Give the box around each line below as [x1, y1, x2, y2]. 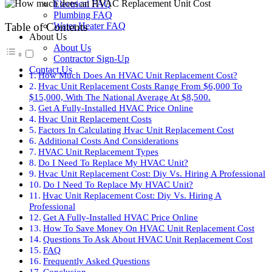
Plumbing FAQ [53, 10, 112, 20]
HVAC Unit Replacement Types [38, 146, 159, 157]
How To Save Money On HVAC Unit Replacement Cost [43, 223, 255, 234]
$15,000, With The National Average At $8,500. [29, 92, 211, 103]
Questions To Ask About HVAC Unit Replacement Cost [43, 234, 253, 245]
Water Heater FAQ [53, 21, 126, 31]
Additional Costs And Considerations [38, 135, 179, 146]
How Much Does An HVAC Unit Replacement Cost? [38, 70, 238, 81]
